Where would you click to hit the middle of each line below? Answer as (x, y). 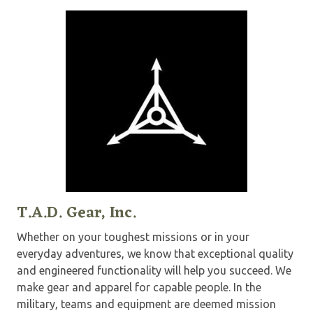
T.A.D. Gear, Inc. (77, 213)
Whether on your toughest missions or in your (133, 236)
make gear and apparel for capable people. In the (139, 287)
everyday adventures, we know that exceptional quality (155, 253)
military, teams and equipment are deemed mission (146, 304)
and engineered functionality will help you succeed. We (154, 270)
